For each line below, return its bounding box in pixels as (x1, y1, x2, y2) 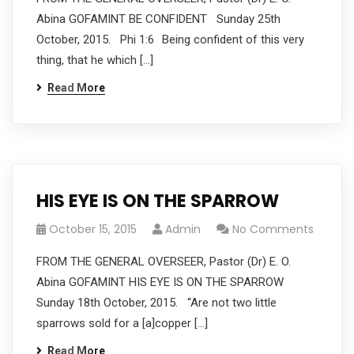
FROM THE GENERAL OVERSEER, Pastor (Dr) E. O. (36, 254, 291, 269)
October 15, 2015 (49, 221, 137, 237)
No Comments (232, 221, 314, 237)
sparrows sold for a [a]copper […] (36, 316, 208, 330)
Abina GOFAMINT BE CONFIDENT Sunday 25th (36, 12, 281, 26)
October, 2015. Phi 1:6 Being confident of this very (36, 32, 304, 47)
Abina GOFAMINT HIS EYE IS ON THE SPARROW (36, 275, 290, 289)
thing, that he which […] (36, 53, 153, 67)
